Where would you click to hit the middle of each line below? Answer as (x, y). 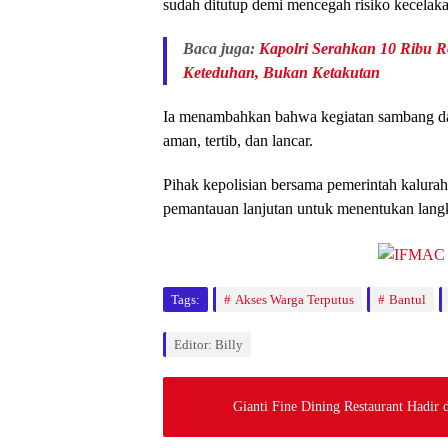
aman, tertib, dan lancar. (238, 141)
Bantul (407, 299)
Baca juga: (221, 49)
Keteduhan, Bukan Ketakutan (281, 73)
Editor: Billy (208, 344)
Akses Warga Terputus (294, 299)
